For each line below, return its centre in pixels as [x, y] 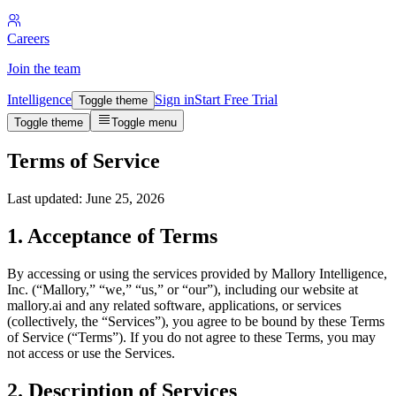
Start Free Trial [236, 99]
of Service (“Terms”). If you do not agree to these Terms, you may [191, 337]
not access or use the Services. [91, 353]
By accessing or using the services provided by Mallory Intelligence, [197, 273]
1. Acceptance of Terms [112, 236]
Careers [28, 38]
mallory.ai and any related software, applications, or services [174, 305]
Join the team [44, 69]
